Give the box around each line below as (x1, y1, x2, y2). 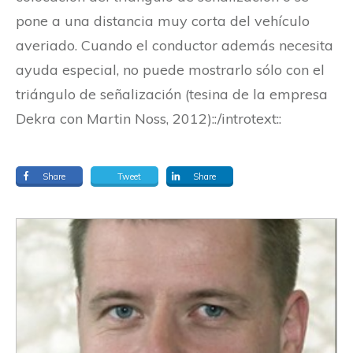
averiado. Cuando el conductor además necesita (16, 35, 333, 54)
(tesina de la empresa (185, 84, 328, 103)
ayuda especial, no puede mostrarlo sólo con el (16, 60, 325, 79)
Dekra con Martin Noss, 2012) (16, 109, 212, 128)
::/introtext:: (212, 109, 281, 128)
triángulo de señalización (16, 84, 185, 103)
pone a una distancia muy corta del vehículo (16, 11, 310, 30)
